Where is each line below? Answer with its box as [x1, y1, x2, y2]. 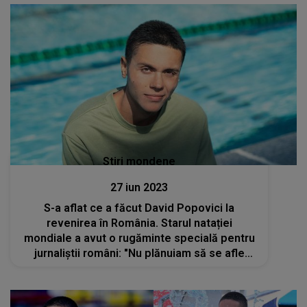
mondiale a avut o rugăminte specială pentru [23, 232, 255, 245]
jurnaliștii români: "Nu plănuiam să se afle [34, 247, 245, 260]
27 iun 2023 [110, 181, 169, 195]
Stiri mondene [103, 155, 176, 169]
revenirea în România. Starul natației [46, 217, 232, 230]
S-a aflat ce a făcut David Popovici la [44, 201, 235, 215]
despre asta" [106, 262, 173, 275]
